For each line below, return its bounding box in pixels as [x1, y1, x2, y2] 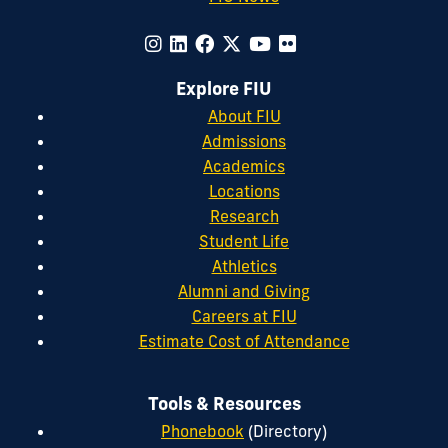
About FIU [207, 106, 281, 127]
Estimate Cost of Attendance [138, 331, 350, 352]
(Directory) [244, 421, 327, 442]
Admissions [202, 131, 286, 152]
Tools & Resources [147, 391, 301, 415]
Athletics [211, 256, 277, 277]
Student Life [199, 231, 289, 252]
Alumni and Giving [178, 281, 310, 302]
